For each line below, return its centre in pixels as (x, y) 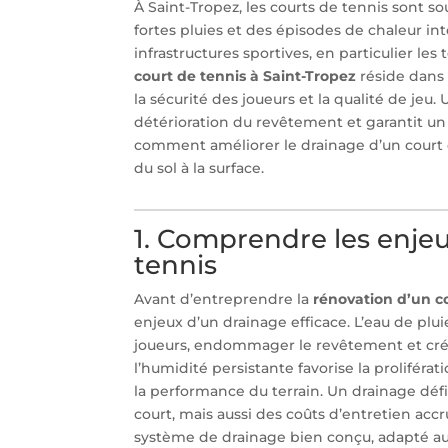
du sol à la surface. (199, 167)
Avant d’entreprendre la (224, 298)
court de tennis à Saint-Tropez (245, 75)
